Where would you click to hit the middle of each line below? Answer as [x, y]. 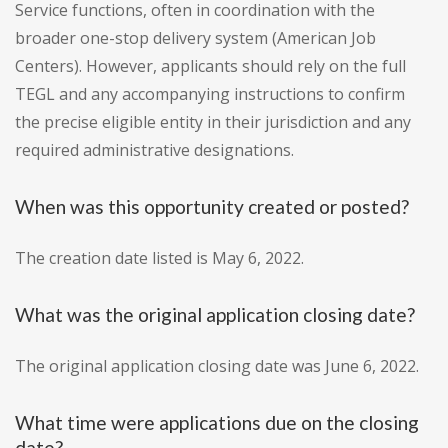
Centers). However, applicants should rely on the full [210, 66]
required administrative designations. [154, 150]
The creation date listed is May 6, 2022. [159, 258]
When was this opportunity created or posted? [212, 207]
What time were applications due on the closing [217, 423]
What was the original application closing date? [215, 315]
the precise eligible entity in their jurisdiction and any [213, 122]
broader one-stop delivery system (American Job [195, 38]
